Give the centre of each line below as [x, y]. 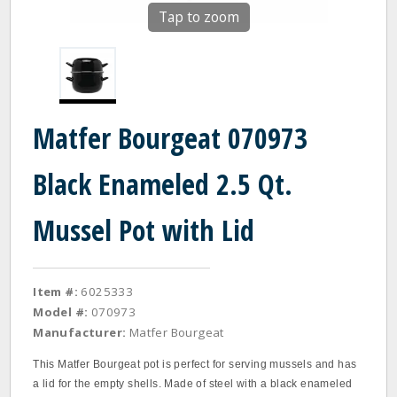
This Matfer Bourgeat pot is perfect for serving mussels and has [195, 364]
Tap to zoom [198, 17]
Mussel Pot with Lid [144, 230]
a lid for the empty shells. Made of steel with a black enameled [193, 384]
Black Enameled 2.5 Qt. [163, 184]
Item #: [56, 292]
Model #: [61, 312]
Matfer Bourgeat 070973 [171, 138]
